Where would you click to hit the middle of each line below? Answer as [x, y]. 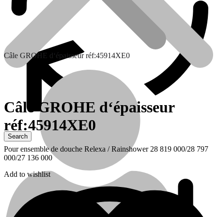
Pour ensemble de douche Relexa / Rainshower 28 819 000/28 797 [106, 149]
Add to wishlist [27, 174]
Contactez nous [47, 148]
